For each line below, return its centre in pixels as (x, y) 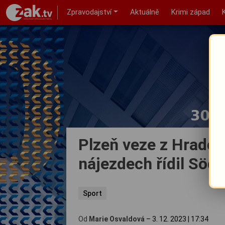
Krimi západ (190, 12)
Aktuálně (144, 12)
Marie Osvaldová (117, 219)
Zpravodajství (89, 12)
